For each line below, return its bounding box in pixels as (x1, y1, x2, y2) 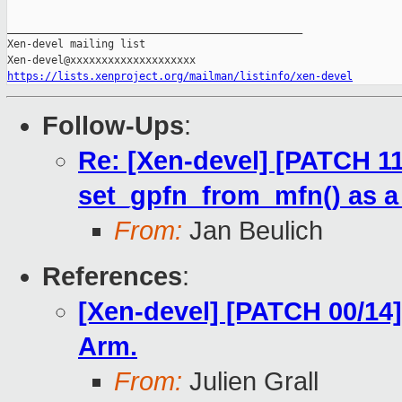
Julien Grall (182, 367, 319, 397)
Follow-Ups (42, 111, 184, 141)
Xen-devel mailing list (7, 38, 145, 51)
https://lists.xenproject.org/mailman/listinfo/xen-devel (7, 70, 353, 83)
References (42, 262, 182, 292)
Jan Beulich (182, 216, 323, 246)
